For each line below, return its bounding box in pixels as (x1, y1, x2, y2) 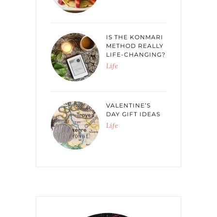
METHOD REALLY (106, 42, 164, 50)
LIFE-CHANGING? (106, 51, 166, 59)
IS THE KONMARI (106, 33, 163, 41)
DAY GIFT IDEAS (106, 110, 160, 118)
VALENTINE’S (106, 102, 151, 109)
